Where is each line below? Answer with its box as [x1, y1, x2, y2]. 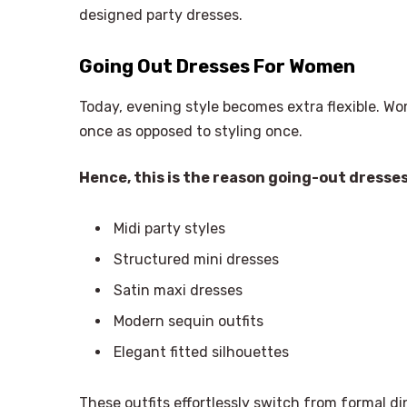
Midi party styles [114, 220, 225, 238]
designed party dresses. [79, 6, 243, 25]
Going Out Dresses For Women [79, 55, 355, 78]
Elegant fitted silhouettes [114, 343, 289, 362]
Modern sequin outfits [114, 313, 263, 331]
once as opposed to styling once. [79, 122, 303, 140]
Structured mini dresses [114, 251, 279, 269]
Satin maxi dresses [114, 282, 243, 300]
